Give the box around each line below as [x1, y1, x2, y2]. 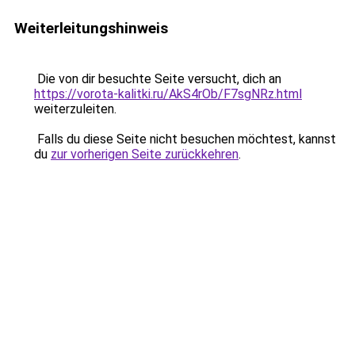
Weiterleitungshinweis [14, 19, 168, 37]
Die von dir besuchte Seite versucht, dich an [34, 71, 281, 86]
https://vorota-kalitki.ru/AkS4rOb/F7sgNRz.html [34, 86, 302, 101]
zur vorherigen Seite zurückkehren [51, 147, 239, 162]
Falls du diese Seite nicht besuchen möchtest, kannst [34, 132, 336, 147]
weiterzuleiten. [34, 101, 116, 116]
